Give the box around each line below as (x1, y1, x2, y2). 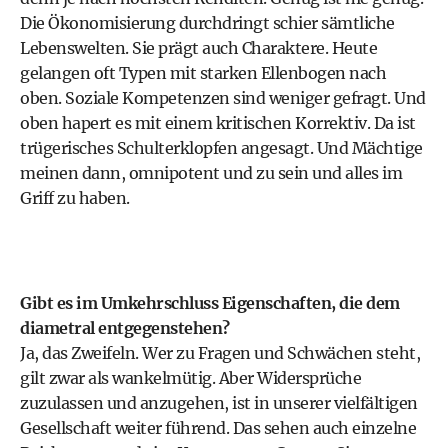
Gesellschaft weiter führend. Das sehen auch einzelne (20, 418, 416, 438)
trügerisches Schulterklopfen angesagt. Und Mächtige (20, 138, 423, 158)
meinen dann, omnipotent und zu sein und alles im (20, 163, 402, 183)
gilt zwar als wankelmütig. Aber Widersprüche (20, 368, 361, 388)
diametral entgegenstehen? (20, 318, 230, 338)
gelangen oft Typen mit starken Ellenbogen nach (20, 63, 386, 83)
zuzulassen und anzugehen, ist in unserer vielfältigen (20, 393, 418, 413)
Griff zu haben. (20, 188, 130, 208)
